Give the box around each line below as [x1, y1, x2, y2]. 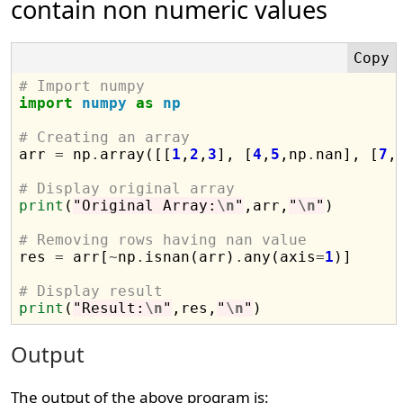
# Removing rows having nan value [19, 231, 308, 248]
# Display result [19, 282, 164, 300]
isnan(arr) [145, 248, 236, 265]
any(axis [244, 248, 317, 265]
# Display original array [19, 180, 236, 197]
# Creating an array [19, 129, 191, 146]
